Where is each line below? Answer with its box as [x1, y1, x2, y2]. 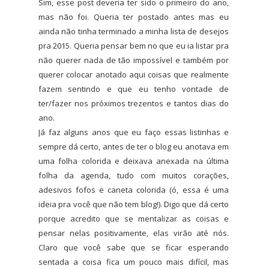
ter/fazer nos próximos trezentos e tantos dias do [38, 97, 229, 109]
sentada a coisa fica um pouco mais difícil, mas [38, 256, 229, 267]
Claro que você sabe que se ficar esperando [38, 241, 229, 253]
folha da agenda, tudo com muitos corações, [38, 169, 229, 181]
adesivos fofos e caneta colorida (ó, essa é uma [38, 184, 229, 195]
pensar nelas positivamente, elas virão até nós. [38, 227, 229, 238]
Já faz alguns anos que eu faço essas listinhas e [38, 126, 229, 138]
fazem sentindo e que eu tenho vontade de [38, 83, 229, 94]
